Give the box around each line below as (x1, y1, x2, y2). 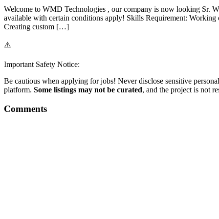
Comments (4, 104, 47, 114)
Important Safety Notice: (4, 60, 80, 69)
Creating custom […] (4, 22, 69, 31)
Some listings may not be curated (34, 86, 142, 94)
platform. (4, 86, 34, 94)
